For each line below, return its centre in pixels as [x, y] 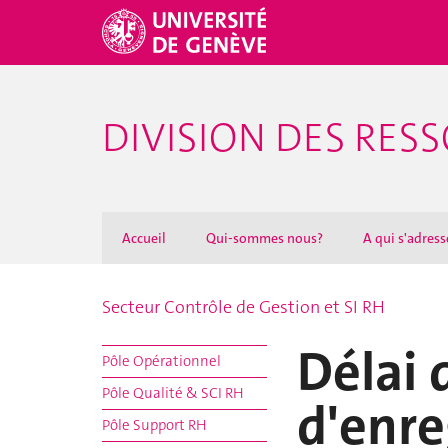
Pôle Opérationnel [161, 361]
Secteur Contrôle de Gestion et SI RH [243, 307]
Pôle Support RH [154, 425]
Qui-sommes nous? [264, 238]
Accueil [144, 238]
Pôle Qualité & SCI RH [173, 393]
